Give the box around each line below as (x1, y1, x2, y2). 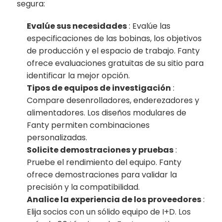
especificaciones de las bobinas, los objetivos (27, 32, 202, 44)
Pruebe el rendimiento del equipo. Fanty (27, 156, 182, 168)
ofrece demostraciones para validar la (27, 168, 177, 180)
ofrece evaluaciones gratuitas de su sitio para (27, 57, 204, 69)
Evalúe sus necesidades (27, 20, 127, 32)
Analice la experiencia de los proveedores (27, 193, 202, 205)
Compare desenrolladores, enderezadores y (27, 94, 200, 106)
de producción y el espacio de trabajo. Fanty (27, 45, 200, 56)
